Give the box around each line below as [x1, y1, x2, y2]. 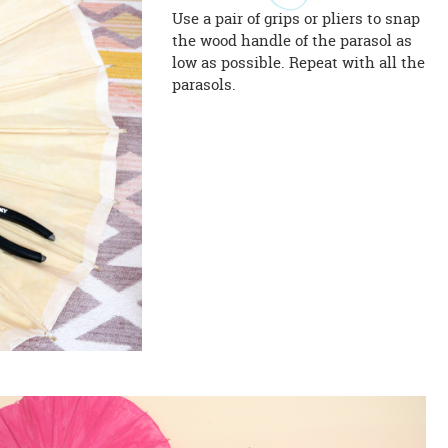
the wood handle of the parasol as [171, 30, 412, 52]
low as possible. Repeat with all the [171, 52, 425, 74]
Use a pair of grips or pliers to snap [171, 8, 420, 30]
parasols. [171, 74, 236, 96]
